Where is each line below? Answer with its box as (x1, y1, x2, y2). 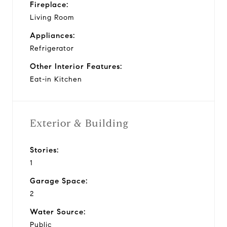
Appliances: (30, 30, 75, 40)
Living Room (30, 13, 74, 22)
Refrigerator (30, 44, 74, 53)
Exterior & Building (30, 117, 129, 130)
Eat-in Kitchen (30, 74, 82, 84)
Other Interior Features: (30, 61, 122, 71)
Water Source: (30, 207, 86, 216)
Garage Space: (30, 176, 88, 185)
